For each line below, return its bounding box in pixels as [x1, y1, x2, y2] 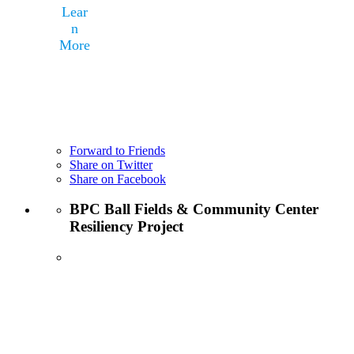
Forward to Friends [70, 143, 165, 157]
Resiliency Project [70, 218, 183, 235]
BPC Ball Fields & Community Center [70, 201, 318, 218]
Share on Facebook [70, 171, 166, 186]
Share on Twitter [70, 157, 153, 171]
